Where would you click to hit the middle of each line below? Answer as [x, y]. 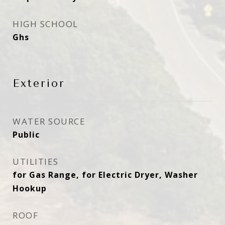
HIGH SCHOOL [45, 24]
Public [26, 135]
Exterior [39, 83]
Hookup [30, 188]
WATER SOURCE [49, 121]
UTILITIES [36, 161]
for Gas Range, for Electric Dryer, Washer [105, 175]
